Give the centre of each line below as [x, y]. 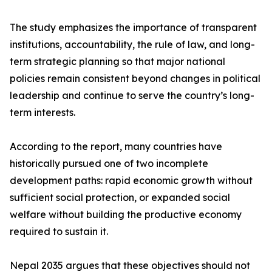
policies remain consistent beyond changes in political [135, 79]
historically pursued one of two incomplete [109, 164]
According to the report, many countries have [116, 147]
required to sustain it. [59, 232]
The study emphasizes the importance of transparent [133, 28]
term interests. [42, 113]
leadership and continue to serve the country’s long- [132, 96]
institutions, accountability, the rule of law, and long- [132, 45]
